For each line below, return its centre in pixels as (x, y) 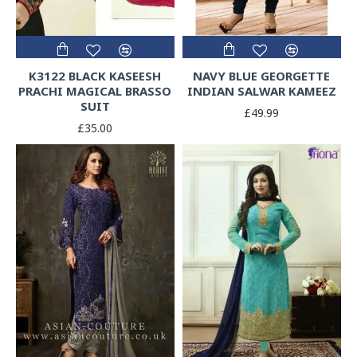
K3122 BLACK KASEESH (95, 76)
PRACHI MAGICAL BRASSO (95, 91)
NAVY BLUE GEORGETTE (262, 76)
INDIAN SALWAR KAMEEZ (261, 91)
